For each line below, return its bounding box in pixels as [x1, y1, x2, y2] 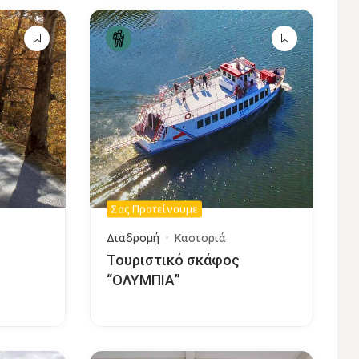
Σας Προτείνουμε [110, 201, 198, 216]
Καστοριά [173, 229, 226, 245]
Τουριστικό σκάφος [106, 251, 240, 268]
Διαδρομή [106, 229, 159, 245]
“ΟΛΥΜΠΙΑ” [106, 271, 180, 288]
